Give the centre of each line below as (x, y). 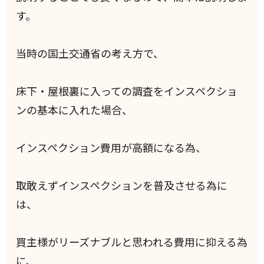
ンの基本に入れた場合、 (75, 110)
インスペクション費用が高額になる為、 (111, 148)
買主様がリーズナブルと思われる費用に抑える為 (132, 242)
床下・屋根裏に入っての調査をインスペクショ (127, 91)
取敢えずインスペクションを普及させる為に (122, 185)
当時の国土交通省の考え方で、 (90, 53)
